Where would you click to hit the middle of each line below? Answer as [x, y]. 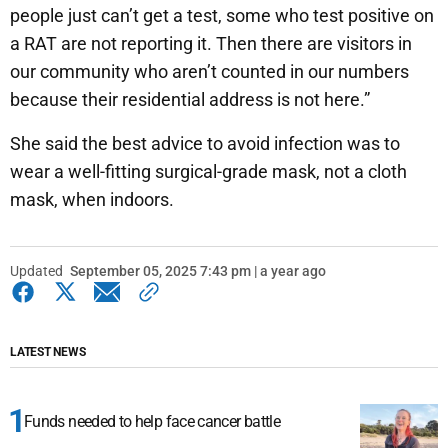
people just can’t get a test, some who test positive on [222, 16]
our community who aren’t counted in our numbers [209, 72]
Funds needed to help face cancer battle [152, 422]
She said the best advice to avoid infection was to [205, 144]
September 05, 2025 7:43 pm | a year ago [198, 271]
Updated [36, 271]
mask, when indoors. [92, 200]
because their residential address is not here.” [190, 100]
